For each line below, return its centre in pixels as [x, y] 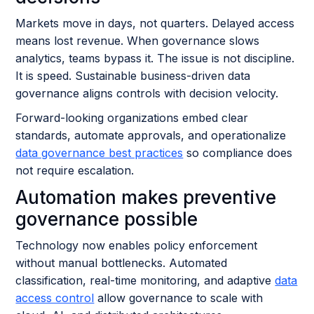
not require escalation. [75, 170]
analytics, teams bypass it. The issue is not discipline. [155, 58]
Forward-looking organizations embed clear [132, 118]
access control [55, 298]
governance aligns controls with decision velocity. [149, 93]
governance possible [107, 219]
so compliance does [238, 153]
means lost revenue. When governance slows [138, 41]
